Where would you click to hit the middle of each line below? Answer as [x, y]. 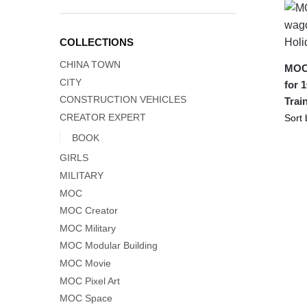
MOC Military [88, 228]
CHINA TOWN [90, 65]
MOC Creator [89, 211]
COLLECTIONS [97, 42]
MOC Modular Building [109, 246]
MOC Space [86, 298]
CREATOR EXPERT [103, 117]
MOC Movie [85, 263]
